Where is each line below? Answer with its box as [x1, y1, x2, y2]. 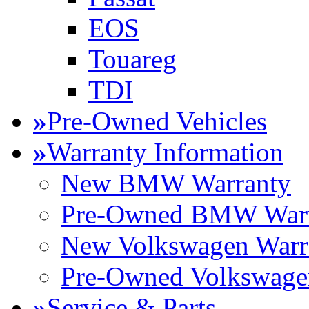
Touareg [88, 44, 177, 74]
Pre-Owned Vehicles [47, 106, 267, 137]
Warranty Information [47, 137, 283, 168]
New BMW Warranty [61, 168, 291, 199]
